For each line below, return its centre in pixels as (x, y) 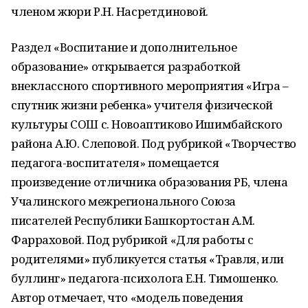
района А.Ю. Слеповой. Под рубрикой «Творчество (154, 143)
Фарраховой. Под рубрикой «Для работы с (133, 240)
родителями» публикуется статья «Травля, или (147, 259)
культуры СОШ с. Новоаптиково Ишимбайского (147, 124)
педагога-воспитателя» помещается (115, 163)
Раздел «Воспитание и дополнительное (124, 47)
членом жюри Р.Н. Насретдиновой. (110, 11)
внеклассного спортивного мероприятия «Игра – (150, 86)
